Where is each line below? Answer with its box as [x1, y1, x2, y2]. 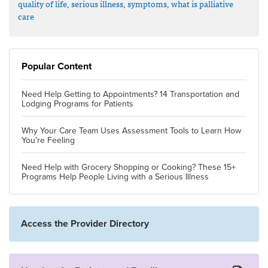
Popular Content [22, 60, 92, 72]
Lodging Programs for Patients [22, 98, 133, 109]
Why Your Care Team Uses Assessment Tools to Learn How [22, 125, 241, 136]
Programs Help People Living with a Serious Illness [22, 171, 209, 182]
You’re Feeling [22, 135, 75, 145]
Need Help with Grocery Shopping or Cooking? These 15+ [22, 162, 236, 172]
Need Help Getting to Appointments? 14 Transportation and [22, 89, 239, 99]
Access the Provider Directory [21, 217, 149, 230]
